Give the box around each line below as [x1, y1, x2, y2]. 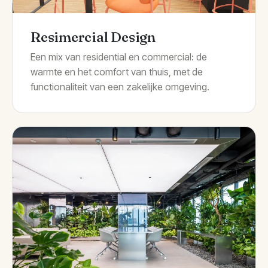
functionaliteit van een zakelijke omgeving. [31, 81, 209, 93]
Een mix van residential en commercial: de [31, 51, 207, 63]
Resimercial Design [31, 28, 156, 46]
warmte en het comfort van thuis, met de [31, 66, 203, 78]
